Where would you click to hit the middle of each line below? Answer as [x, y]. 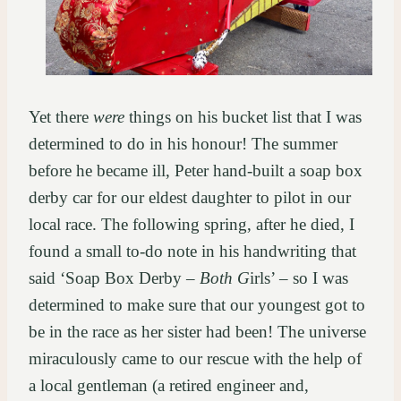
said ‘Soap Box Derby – [114, 277]
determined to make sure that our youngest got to [197, 304]
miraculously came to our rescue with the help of [195, 358]
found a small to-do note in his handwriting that [192, 251]
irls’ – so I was [299, 277]
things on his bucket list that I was [243, 116]
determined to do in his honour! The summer [183, 143]
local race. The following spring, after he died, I [192, 224]
